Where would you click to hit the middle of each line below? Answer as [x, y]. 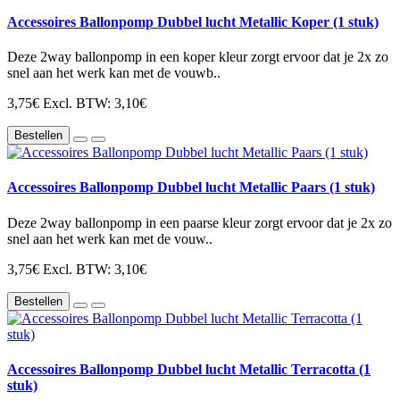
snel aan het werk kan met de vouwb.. [114, 73]
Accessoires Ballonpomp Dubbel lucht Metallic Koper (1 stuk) [193, 21]
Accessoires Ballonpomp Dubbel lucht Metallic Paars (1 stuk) [191, 187]
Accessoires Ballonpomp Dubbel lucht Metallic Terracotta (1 [189, 369]
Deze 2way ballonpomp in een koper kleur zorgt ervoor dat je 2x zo [198, 57]
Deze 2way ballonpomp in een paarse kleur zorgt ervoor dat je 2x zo [200, 222]
